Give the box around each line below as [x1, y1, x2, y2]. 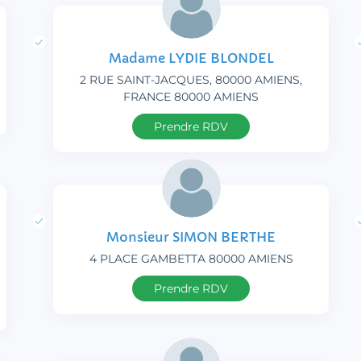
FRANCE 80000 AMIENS [123, 89, 259, 105]
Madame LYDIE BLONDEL [108, 50, 274, 67]
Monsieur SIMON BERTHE [106, 229, 276, 246]
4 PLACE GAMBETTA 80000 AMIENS [89, 251, 293, 267]
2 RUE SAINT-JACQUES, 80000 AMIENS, [80, 73, 302, 88]
